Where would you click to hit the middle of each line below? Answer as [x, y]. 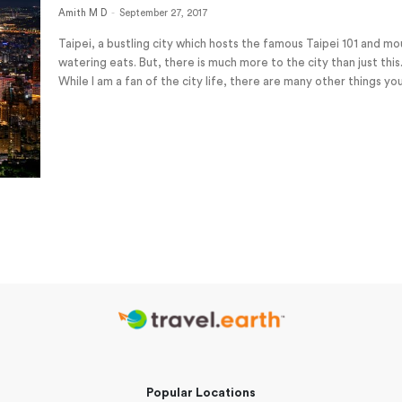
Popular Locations [201, 393]
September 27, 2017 [164, 13]
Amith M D [83, 13]
